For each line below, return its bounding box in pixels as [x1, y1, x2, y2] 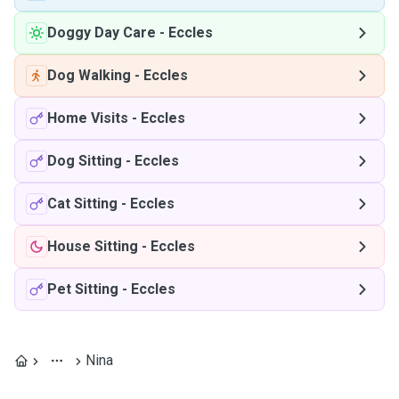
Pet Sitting [47, 281, 118, 297]
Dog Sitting [47, 152, 122, 169]
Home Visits [47, 110, 128, 126]
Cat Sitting [47, 195, 118, 212]
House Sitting [47, 238, 138, 255]
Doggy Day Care [47, 24, 156, 41]
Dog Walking [47, 67, 131, 84]
